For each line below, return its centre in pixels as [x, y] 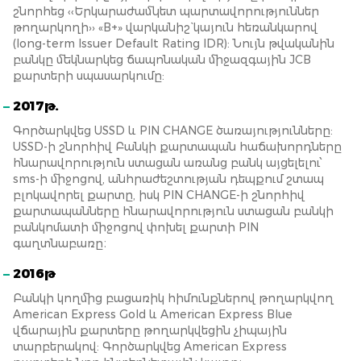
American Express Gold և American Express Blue [153, 314]
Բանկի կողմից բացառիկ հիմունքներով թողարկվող [173, 298]
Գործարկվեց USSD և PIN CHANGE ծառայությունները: [173, 131]
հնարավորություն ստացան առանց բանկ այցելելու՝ [168, 163]
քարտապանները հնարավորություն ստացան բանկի [173, 211]
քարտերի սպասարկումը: [89, 76]
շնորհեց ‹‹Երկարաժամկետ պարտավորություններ [166, 11]
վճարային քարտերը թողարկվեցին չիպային [150, 330]
